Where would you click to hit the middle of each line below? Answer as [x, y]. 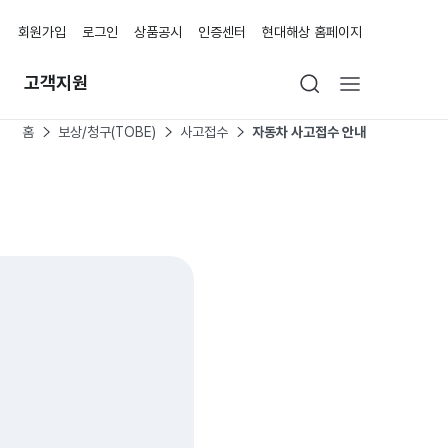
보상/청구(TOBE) [107, 132]
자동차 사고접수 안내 [309, 132]
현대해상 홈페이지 [312, 32]
